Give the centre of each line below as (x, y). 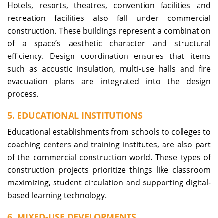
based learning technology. (58, 195)
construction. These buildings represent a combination (109, 30)
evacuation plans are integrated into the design (109, 81)
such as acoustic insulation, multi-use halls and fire (109, 68)
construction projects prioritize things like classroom (109, 170)
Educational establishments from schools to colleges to (109, 132)
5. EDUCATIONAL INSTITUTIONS (75, 115)
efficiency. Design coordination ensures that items (109, 56)
